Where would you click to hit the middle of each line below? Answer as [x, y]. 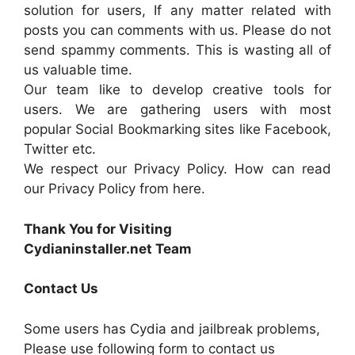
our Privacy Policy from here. [115, 189]
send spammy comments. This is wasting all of [177, 50]
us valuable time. [78, 70]
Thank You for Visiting [98, 229]
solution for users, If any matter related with [177, 10]
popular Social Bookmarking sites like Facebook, [177, 129]
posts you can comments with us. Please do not [177, 30]
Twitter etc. [60, 149]
